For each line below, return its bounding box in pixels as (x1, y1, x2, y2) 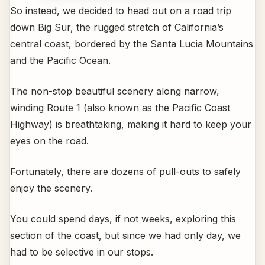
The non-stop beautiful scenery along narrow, (10, 85, 219, 97)
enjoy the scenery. (10, 182, 92, 194)
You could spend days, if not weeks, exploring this (10, 212, 236, 225)
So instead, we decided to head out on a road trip (10, 4, 231, 17)
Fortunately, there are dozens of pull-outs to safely (10, 165, 241, 177)
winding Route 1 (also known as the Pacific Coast (10, 101, 230, 114)
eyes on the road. (10, 134, 89, 147)
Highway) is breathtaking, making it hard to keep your (10, 118, 251, 130)
